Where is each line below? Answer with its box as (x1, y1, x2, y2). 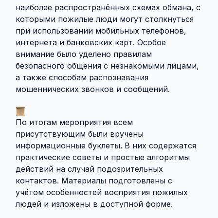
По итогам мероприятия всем (16, 117, 133, 127)
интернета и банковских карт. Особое (16, 37, 166, 48)
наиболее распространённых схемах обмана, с (16, 2, 200, 13)
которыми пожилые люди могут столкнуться (16, 14, 194, 24)
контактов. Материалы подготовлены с (16, 176, 172, 186)
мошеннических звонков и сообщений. (16, 84, 170, 94)
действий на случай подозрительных (16, 164, 163, 174)
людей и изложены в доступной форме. (16, 199, 173, 209)
